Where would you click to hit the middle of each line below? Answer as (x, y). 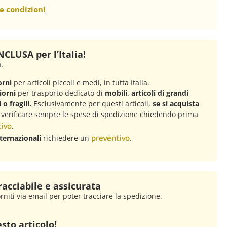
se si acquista (175, 103)
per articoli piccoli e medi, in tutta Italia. (80, 82)
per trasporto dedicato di (60, 93)
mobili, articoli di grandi (146, 93)
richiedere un (66, 138)
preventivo (110, 138)
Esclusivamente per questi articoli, (92, 103)
